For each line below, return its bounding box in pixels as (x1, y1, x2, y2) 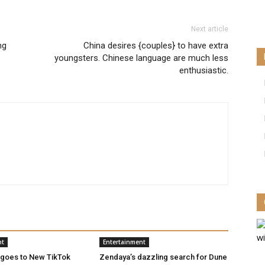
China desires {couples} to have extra (83, 40, 228, 51)
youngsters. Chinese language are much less (54, 53, 228, 63)
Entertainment (103, 238, 146, 246)
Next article (191, 25, 228, 33)
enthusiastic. (179, 65, 228, 76)
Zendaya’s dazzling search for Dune (99, 253, 227, 261)
